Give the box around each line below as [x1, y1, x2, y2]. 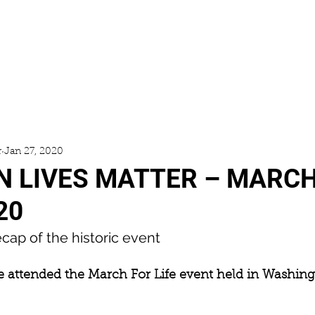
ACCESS [44, 84, 84, 96]
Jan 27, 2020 [4, 146, 63, 157]
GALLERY [138, 84, 182, 96]
